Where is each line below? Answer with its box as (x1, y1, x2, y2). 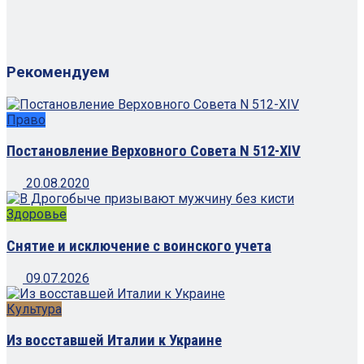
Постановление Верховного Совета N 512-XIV (6, 142, 301, 161)
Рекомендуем (6, 63, 110, 81)
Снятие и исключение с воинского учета (6, 236, 271, 255)
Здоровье (6, 206, 67, 223)
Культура (6, 301, 62, 317)
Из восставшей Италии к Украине (6, 331, 222, 350)
